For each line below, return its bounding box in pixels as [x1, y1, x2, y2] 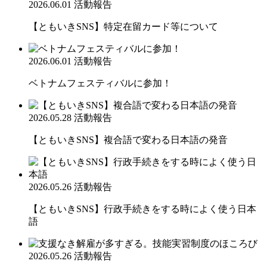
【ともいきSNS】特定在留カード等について [29, 21, 218, 32]
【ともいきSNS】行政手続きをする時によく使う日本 [29, 203, 256, 214]
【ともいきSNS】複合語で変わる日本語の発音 [29, 134, 228, 145]
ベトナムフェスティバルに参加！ [29, 77, 172, 88]
